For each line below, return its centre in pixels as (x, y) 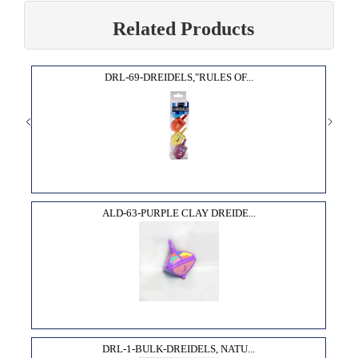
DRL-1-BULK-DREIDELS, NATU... (179, 348)
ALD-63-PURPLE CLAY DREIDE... (179, 213)
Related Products (183, 28)
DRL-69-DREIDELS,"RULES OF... (179, 77)
